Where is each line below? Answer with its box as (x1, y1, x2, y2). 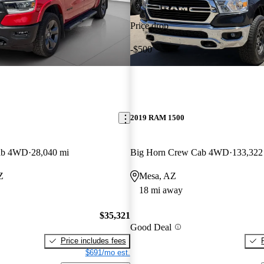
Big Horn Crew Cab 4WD (130, 147, 229, 158)
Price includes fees (60, 236, 126, 245)
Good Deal (130, 222, 171, 232)
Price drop (130, 20, 169, 31)
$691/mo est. (85, 247, 130, 257)
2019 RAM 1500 (130, 113, 184, 123)
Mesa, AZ (138, 171, 176, 181)
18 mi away (138, 185, 183, 196)
